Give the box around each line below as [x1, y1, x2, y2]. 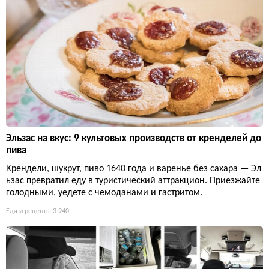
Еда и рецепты [6, 208, 51, 216]
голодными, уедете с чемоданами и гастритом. [6, 188, 202, 198]
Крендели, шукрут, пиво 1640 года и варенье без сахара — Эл [6, 164, 261, 174]
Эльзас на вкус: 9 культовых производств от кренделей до [6, 133, 261, 144]
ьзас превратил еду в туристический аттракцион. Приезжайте [6, 176, 260, 186]
